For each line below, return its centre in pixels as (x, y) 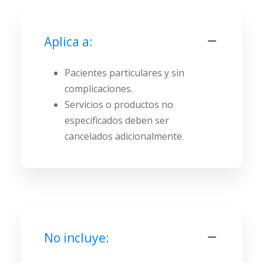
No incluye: (77, 237)
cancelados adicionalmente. (124, 136)
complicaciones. (99, 88)
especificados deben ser (117, 120)
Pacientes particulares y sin (124, 73)
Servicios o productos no (119, 104)
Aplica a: (68, 41)
